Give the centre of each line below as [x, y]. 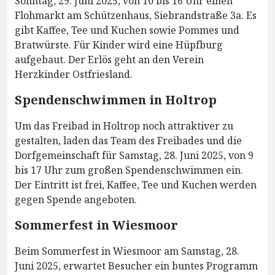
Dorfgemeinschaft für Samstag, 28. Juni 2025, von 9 [134, 156]
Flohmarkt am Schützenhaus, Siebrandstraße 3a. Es [136, 16]
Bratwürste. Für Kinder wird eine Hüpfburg [119, 45]
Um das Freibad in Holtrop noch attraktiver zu [124, 126]
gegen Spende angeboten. [76, 200]
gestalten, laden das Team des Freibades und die [128, 141]
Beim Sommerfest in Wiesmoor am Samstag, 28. [127, 251]
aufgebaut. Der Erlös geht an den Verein [109, 60]
